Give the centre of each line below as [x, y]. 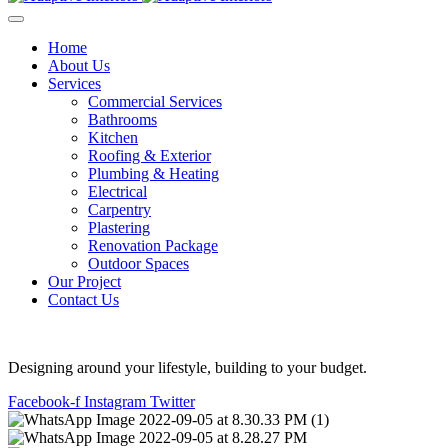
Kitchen [113, 137]
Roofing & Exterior [149, 155]
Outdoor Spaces [138, 263]
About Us [79, 65]
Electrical [117, 191]
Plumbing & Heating [153, 173]
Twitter [172, 401]
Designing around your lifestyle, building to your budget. [187, 367]
